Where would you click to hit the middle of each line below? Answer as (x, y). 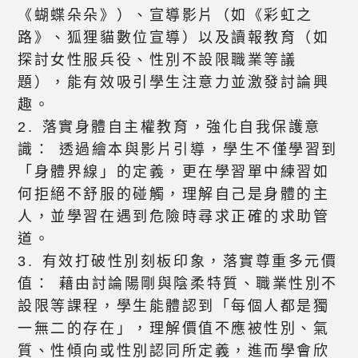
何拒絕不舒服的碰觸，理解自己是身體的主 (174, 195)
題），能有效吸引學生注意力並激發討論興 (174, 83)
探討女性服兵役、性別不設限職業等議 (157, 60)
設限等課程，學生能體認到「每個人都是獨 (174, 306)
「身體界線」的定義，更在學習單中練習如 (174, 172)
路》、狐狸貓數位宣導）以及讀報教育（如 (174, 38)
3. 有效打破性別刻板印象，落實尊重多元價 (178, 262)
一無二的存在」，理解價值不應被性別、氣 (174, 329)
